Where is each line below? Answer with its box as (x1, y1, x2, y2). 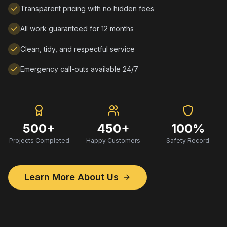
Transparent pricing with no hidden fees (20, 4, 154, 13)
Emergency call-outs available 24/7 (20, 65, 138, 73)
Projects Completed (9, 137, 69, 144)
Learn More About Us (24, 172, 119, 182)
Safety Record (166, 137, 210, 144)
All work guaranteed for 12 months (20, 24, 134, 33)
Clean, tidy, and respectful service (20, 45, 135, 53)
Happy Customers (86, 137, 141, 144)
